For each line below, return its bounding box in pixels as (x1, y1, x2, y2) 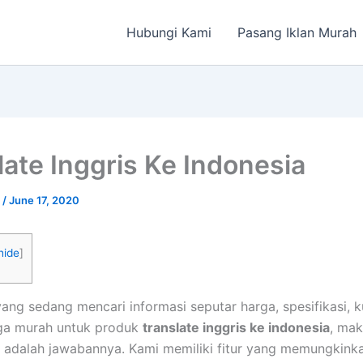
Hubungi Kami (126, 24, 211, 41)
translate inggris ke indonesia (143, 319, 330, 336)
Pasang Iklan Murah (237, 24, 357, 41)
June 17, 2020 (9, 194, 79, 207)
